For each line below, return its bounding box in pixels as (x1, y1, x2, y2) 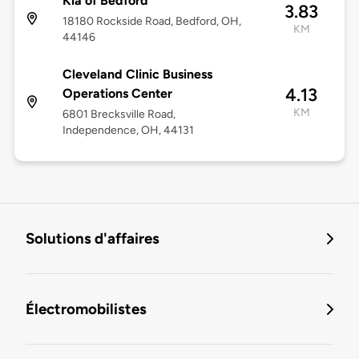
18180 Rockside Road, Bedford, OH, (62, 14, 241, 29)
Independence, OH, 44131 (62, 123, 194, 138)
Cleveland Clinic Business (62, 67, 212, 83)
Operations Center (62, 86, 172, 102)
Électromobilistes (26, 300, 147, 319)
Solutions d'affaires (26, 229, 159, 248)
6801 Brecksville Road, (62, 107, 175, 122)
